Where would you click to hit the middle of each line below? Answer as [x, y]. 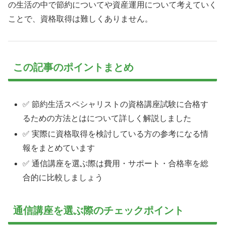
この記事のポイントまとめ [73, 67]
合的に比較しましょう [63, 178]
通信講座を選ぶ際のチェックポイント [98, 211]
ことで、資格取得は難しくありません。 [80, 19]
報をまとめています [59, 148]
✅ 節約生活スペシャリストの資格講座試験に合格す [116, 104]
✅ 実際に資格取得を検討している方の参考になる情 [116, 134]
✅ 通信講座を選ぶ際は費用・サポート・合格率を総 [116, 164]
